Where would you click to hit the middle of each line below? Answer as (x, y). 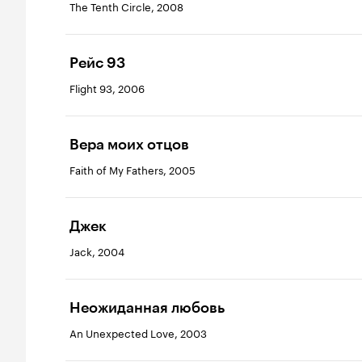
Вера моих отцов (129, 145)
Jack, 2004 (97, 250)
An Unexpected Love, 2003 (138, 332)
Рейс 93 (97, 63)
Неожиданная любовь (147, 308)
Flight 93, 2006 (107, 87)
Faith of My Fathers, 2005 (133, 169)
